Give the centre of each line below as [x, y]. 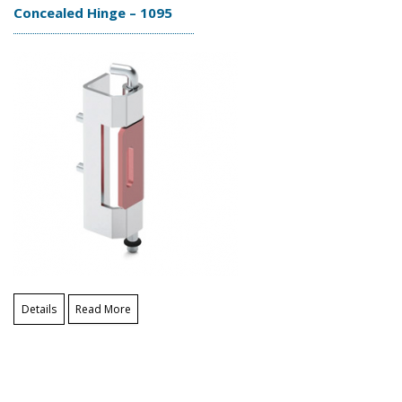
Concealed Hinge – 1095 [93, 13]
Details [39, 309]
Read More [103, 309]
